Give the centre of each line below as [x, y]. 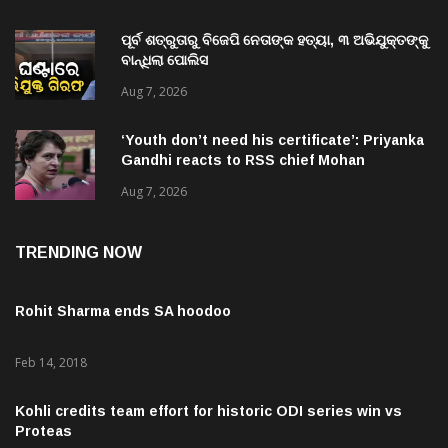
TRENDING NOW [78, 253]
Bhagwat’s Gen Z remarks [213, 180]
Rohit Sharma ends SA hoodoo [123, 311]
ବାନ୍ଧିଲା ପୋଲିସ [164, 60]
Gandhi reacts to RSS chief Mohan [243, 160]
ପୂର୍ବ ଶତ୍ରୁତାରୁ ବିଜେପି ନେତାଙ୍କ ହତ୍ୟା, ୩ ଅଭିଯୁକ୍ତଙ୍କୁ [274, 40]
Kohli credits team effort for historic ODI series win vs [208, 411]
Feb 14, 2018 [51, 363]
